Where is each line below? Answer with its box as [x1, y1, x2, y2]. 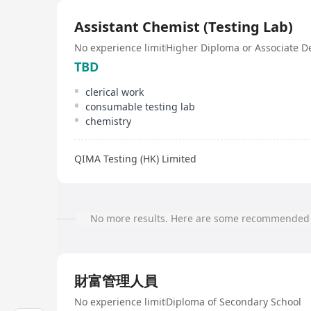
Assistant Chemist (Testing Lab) [74, 17, 293, 36]
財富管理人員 [74, 271, 158, 290]
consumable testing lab [85, 100, 195, 113]
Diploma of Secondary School [166, 295, 301, 308]
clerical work [85, 85, 144, 99]
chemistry [85, 115, 131, 128]
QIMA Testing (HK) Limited [74, 152, 196, 165]
